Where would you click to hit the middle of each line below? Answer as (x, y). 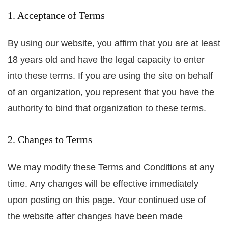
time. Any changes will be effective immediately (103, 183)
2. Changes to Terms (50, 139)
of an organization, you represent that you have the (111, 92)
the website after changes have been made (95, 216)
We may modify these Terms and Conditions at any (111, 167)
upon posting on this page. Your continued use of (107, 200)
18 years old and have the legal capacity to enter (106, 59)
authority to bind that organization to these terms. (107, 108)
